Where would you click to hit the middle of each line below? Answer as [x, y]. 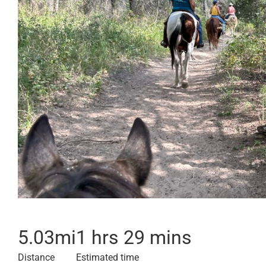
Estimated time [107, 257]
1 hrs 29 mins [134, 237]
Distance [36, 257]
